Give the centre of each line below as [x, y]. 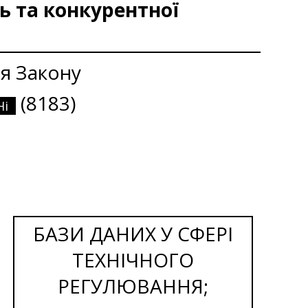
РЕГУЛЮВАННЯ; [133, 286]
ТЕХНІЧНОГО [133, 260]
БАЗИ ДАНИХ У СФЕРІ [133, 233]
